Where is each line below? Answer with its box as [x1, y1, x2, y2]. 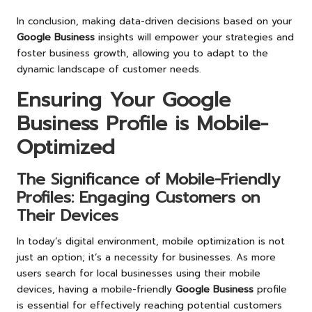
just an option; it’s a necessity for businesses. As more [17, 249, 276, 265]
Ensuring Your [17, 84, 162, 115]
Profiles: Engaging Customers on [17, 185, 260, 209]
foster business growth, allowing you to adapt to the [17, 45, 268, 61]
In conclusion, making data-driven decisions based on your [17, 13, 292, 29]
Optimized [17, 132, 115, 162]
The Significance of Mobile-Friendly [17, 167, 280, 191]
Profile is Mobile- [98, 108, 268, 139]
